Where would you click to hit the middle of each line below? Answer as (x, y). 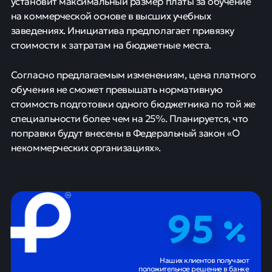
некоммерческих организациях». (86, 147)
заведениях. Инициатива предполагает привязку (122, 30)
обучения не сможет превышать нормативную (117, 89)
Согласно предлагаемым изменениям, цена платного (133, 74)
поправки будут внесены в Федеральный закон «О (125, 133)
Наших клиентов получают (205, 260)
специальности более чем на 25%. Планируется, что (129, 118)
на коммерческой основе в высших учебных (111, 15)
